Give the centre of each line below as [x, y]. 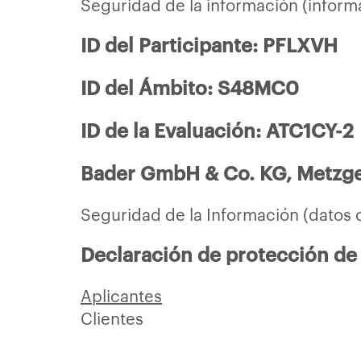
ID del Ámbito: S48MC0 [190, 87]
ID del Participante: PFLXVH [209, 44]
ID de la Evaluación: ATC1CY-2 [217, 130]
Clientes [112, 317]
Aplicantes [121, 295]
